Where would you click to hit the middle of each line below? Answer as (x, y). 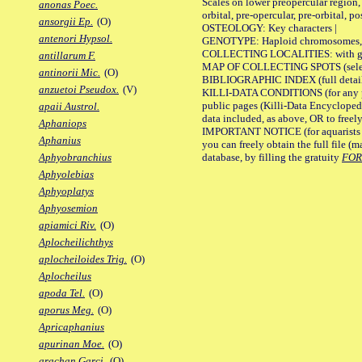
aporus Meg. (66, 310)
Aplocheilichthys (76, 242)
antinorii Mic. (69, 73)
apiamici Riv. (67, 225)
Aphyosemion (68, 208)
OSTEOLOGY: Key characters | (269, 27)
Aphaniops (63, 124)
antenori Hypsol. (76, 39)
